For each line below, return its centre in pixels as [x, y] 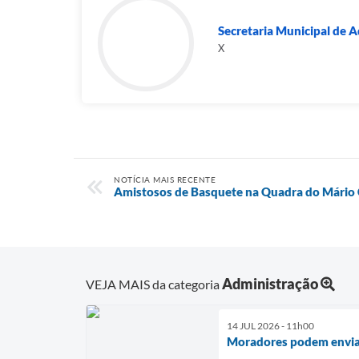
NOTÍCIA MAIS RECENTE [165, 179]
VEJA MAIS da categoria [154, 284]
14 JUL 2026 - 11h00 [270, 325]
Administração [270, 283]
